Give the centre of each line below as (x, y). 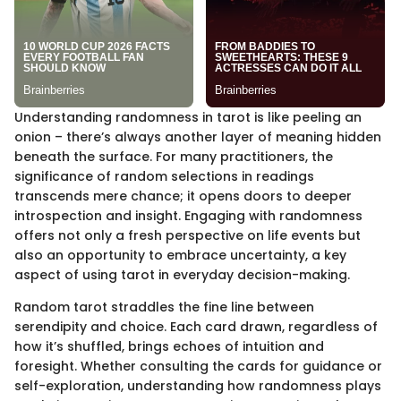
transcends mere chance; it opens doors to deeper (183, 196)
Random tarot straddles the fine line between (164, 307)
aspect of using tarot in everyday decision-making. (182, 274)
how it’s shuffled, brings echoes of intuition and (169, 346)
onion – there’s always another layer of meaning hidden (198, 137)
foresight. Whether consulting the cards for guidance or (198, 366)
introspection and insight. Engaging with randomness (188, 215)
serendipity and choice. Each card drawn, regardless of (196, 326)
